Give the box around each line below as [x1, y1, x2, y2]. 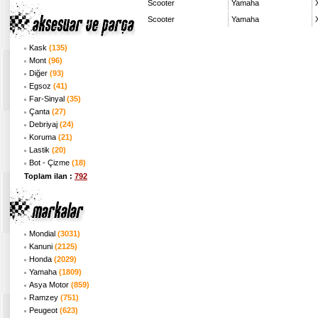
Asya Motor [29, 280, 71, 289]
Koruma [29, 133, 58, 141]
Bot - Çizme [29, 158, 72, 167]
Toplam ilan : [24, 172, 75, 180]
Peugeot [29, 306, 60, 314]
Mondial [29, 229, 57, 238]
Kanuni [29, 242, 55, 251]
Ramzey [29, 293, 60, 302]
